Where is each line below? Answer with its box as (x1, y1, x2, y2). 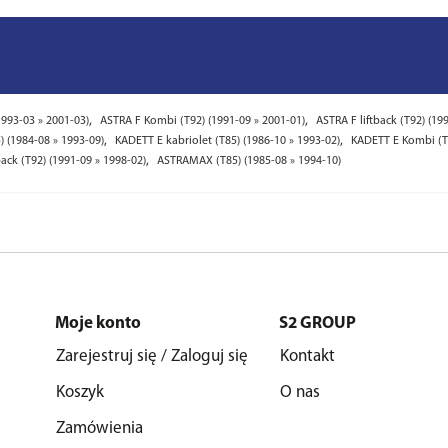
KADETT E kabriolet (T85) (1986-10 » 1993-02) (115, 135, 340, 147)
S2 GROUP (279, 315, 356, 332)
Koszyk (56, 384, 104, 401)
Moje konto (55, 315, 141, 332)
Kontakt (280, 348, 335, 365)
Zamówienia (56, 420, 143, 437)
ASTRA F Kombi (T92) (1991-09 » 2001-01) (100, 115, 305, 127)
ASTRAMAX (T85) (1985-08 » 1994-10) (157, 155, 341, 167)
